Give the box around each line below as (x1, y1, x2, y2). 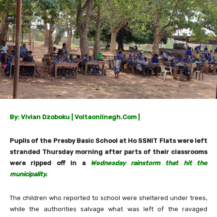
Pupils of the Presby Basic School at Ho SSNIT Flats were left (10, 137, 207, 144)
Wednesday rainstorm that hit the (91, 159, 208, 167)
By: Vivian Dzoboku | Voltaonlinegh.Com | (10, 113, 140, 121)
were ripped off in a (10, 159, 91, 167)
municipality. (10, 170, 47, 178)
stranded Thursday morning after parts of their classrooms (10, 148, 207, 155)
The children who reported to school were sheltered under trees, (10, 194, 207, 201)
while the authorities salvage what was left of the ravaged (10, 205, 207, 213)
